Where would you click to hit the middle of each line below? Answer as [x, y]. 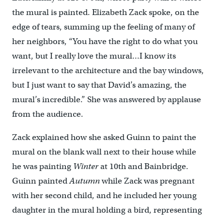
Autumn [84, 181]
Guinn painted [40, 181]
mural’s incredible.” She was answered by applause [106, 99]
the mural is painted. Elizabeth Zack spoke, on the [105, 12]
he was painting [42, 166]
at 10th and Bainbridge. [143, 166]
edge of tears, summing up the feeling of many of [103, 27]
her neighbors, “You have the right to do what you [105, 41]
